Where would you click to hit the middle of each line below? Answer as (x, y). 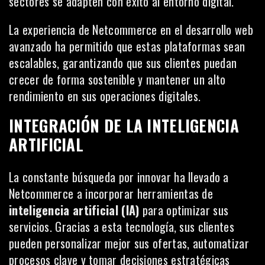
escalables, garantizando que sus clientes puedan (123, 62)
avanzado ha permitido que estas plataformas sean (127, 46)
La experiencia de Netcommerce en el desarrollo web (131, 29)
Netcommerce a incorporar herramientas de (111, 193)
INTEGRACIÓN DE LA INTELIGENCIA (124, 125)
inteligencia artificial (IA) (74, 210)
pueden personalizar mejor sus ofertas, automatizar (129, 243)
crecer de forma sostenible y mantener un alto (117, 79)
